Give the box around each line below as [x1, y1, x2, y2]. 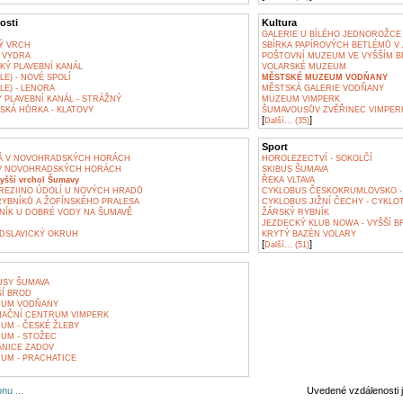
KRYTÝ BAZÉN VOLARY [261, 229, 356, 238]
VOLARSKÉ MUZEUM [261, 62, 346, 71]
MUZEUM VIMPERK [261, 94, 340, 103]
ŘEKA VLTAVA [261, 175, 315, 184]
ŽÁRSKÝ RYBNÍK [261, 208, 329, 217]
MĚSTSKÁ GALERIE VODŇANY [261, 84, 384, 93]
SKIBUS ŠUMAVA [261, 165, 328, 174]
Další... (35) [264, 116, 309, 125]
